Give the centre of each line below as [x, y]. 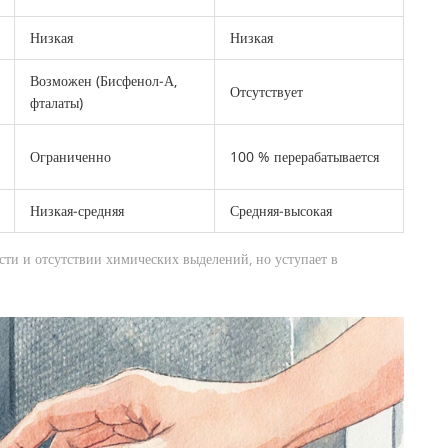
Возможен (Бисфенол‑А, [103, 80]
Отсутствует [266, 91]
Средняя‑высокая [281, 210]
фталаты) [56, 102]
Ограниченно [70, 156]
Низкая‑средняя [77, 210]
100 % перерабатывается [304, 156]
